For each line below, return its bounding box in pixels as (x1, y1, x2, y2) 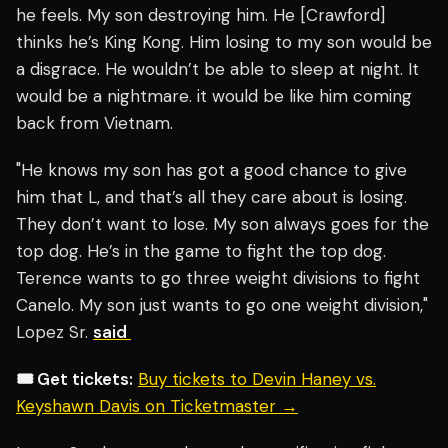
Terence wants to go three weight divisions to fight (16, 267, 420, 290)
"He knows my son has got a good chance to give (16, 159, 407, 182)
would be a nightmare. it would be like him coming (16, 85, 412, 108)
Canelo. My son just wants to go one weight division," (16, 294, 428, 317)
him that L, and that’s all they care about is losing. (16, 186, 407, 209)
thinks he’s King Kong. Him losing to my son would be (16, 31, 432, 54)
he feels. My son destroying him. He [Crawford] (16, 4, 385, 27)
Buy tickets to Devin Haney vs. (138, 368, 376, 391)
